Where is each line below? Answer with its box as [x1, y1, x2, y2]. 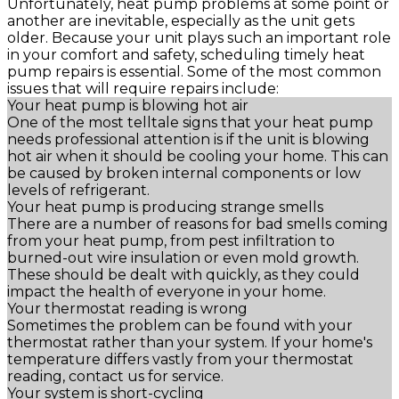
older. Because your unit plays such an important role [7, 29, 391, 47]
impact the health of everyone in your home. [7, 283, 326, 301]
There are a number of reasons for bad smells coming [7, 216, 388, 233]
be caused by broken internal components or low [7, 165, 361, 183]
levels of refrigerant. [7, 182, 150, 199]
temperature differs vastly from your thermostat [7, 351, 354, 369]
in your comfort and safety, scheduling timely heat [7, 46, 365, 64]
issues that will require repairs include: [7, 80, 279, 98]
